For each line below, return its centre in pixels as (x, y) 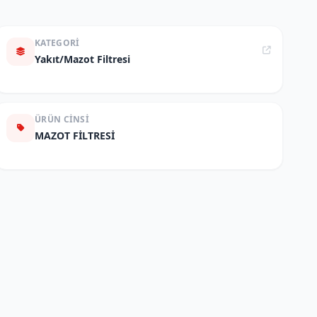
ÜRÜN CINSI (62, 119)
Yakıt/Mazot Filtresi (82, 59)
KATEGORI (57, 43)
